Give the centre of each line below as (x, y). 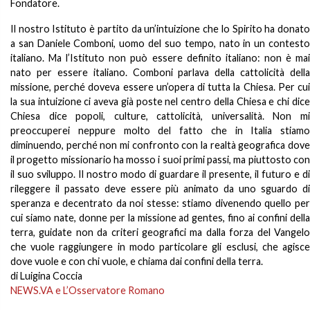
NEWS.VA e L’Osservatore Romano (88, 290)
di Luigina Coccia (46, 276)
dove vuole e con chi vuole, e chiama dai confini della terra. (137, 261)
